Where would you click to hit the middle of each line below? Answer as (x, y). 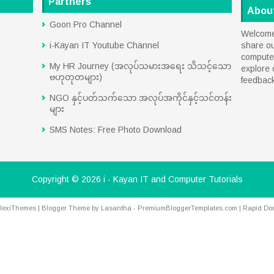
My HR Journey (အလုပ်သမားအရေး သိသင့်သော (140, 66)
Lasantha (116, 208)
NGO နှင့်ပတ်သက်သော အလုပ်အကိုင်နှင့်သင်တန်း (141, 98)
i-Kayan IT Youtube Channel (104, 45)
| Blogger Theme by (68, 208)
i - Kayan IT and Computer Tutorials (173, 179)
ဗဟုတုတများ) (76, 77)
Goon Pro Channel (86, 24)
